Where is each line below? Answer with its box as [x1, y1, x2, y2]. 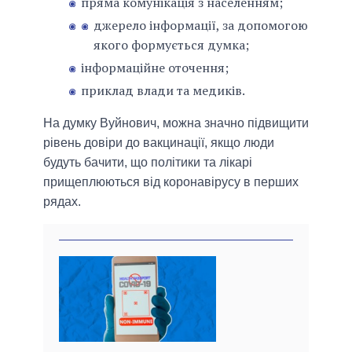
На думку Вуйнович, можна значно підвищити [43, 116, 309, 130]
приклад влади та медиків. [81, 82, 245, 100]
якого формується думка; [93, 36, 249, 54]
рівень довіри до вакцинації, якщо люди [43, 136, 274, 150]
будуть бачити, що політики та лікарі [43, 156, 252, 170]
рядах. [43, 195, 81, 209]
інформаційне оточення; [81, 59, 229, 77]
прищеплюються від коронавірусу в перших [43, 175, 299, 189]
